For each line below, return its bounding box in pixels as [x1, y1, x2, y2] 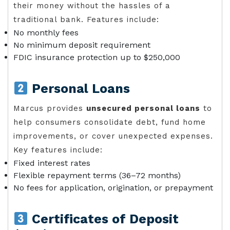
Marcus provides [13, 104, 86, 113]
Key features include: [13, 145, 103, 155]
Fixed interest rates [13, 158, 90, 168]
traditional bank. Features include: [13, 15, 159, 24]
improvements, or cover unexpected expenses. [13, 131, 213, 141]
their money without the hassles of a [13, 1, 170, 10]
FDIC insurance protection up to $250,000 [13, 52, 180, 62]
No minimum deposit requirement [13, 40, 150, 50]
